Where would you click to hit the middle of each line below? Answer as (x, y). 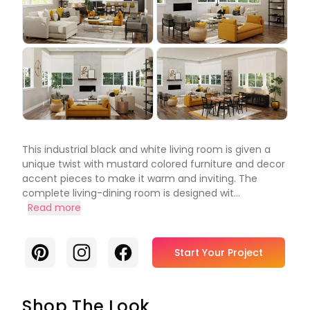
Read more (54, 208)
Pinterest (55, 250)
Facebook (140, 250)
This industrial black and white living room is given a (146, 149)
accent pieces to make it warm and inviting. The (140, 179)
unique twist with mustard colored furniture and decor (154, 164)
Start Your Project (219, 253)
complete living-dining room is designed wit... (131, 193)
